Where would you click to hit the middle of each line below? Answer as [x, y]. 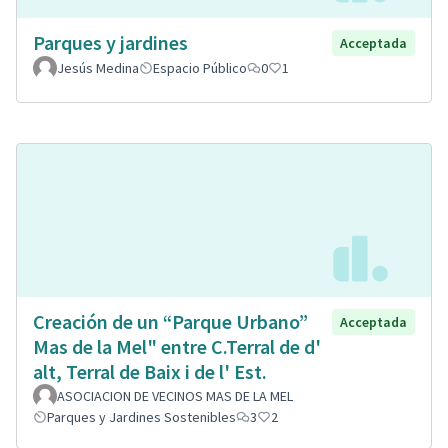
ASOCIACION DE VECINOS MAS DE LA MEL [175, 395]
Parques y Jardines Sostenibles [141, 416]
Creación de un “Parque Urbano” [170, 321]
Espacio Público [200, 68]
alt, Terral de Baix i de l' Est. [150, 371]
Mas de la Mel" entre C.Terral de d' [177, 346]
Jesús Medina [98, 68]
